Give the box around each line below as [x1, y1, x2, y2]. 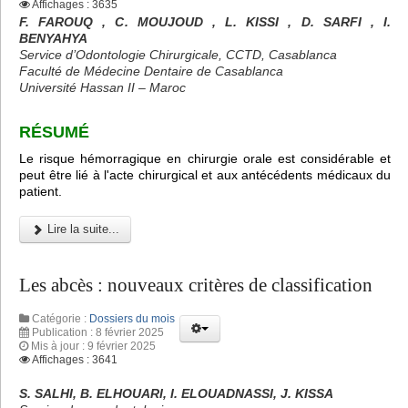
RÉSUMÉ [19, 123, 89, 142]
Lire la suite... [44, 222, 119, 237]
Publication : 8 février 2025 [32, 326, 164, 340]
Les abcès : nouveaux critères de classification [19, 273, 372, 296]
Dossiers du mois [89, 312, 175, 326]
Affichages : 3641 [32, 353, 117, 367]
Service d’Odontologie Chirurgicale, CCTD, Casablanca [19, 46, 337, 62]
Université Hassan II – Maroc [19, 79, 186, 95]
